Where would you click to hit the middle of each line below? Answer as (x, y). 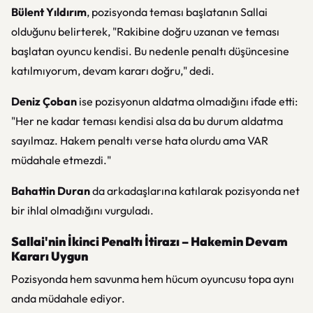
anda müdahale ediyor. (68, 298)
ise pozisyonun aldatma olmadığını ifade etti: (187, 101)
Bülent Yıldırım (49, 12)
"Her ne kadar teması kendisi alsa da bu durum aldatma (147, 121)
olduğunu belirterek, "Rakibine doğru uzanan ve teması (145, 31)
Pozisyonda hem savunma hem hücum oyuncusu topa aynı (153, 279)
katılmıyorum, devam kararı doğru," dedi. (113, 71)
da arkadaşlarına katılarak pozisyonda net (195, 191)
